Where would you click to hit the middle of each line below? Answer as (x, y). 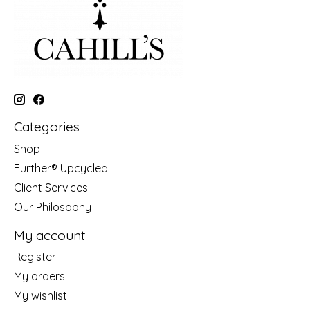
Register (35, 257)
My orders (39, 276)
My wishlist (40, 296)
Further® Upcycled (61, 168)
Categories (47, 127)
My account (49, 235)
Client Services (51, 187)
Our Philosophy (53, 207)
